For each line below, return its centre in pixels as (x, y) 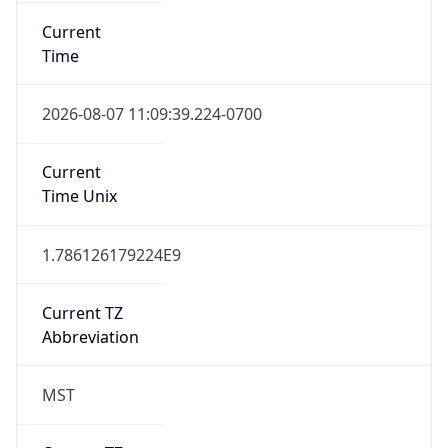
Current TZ (82, 312)
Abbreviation (90, 336)
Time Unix (79, 196)
